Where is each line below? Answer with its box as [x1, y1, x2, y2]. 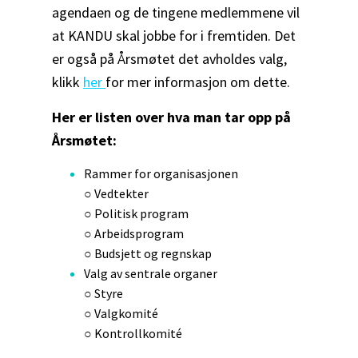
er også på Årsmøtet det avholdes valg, [52, 50, 287, 68]
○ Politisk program [84, 205, 189, 221]
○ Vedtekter [84, 185, 149, 201]
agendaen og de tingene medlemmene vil [52, 3, 300, 22]
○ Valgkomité [84, 305, 158, 321]
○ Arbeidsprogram [84, 225, 184, 241]
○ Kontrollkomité [84, 325, 182, 341]
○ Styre [84, 285, 123, 301]
